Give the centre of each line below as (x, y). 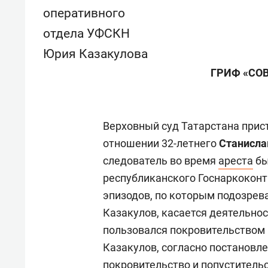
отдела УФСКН (86, 33)
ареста (236, 161)
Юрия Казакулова (95, 54)
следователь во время (161, 161)
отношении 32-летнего (161, 143)
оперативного (84, 13)
